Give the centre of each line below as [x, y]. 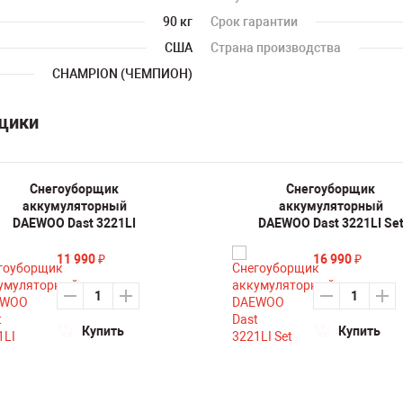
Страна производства [276, 48]
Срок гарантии [254, 22]
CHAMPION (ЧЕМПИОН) [122, 74]
